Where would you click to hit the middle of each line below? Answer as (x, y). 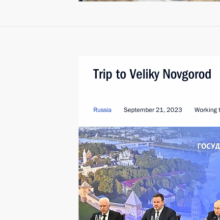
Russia (102, 110)
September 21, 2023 (153, 110)
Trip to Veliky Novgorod (152, 74)
